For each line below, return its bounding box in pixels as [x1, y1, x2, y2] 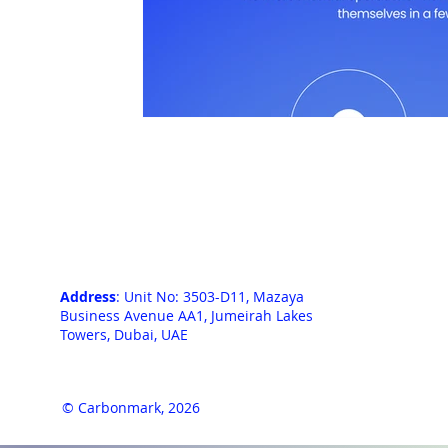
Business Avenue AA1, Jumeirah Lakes [60, 306, 313, 326]
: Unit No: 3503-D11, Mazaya [116, 287, 304, 307]
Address [60, 287, 116, 307]
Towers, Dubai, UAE [60, 325, 188, 345]
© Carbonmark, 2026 [62, 397, 201, 417]
